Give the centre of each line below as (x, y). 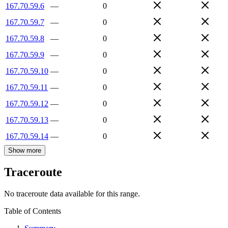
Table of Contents (33, 211)
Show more (25, 150)
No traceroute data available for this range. (72, 194)
